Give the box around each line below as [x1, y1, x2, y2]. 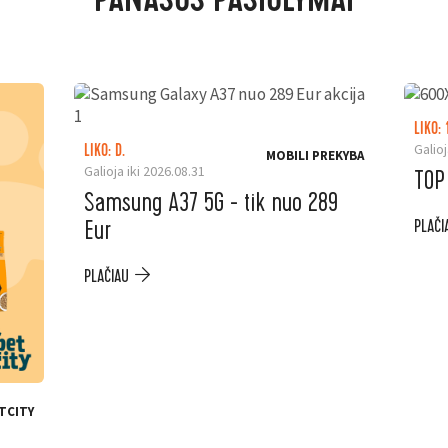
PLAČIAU [84, 266, 129, 287]
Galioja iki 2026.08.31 [84, 162, 205, 180]
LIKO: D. [84, 143, 125, 161]
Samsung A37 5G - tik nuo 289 [84, 186, 338, 219]
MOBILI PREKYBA [266, 147, 364, 164]
